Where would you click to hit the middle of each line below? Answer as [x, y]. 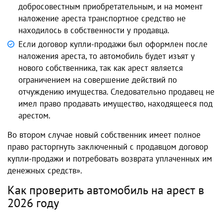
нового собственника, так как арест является [101, 68]
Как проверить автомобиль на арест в [106, 190]
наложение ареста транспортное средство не [102, 19]
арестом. [34, 116]
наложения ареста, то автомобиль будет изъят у [107, 56]
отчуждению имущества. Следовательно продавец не [116, 92]
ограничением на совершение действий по [98, 80]
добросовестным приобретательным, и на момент [111, 7]
